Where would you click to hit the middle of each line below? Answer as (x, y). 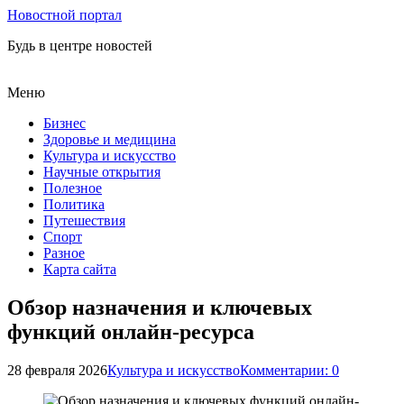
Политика (74, 204)
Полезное (73, 188)
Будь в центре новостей (80, 46)
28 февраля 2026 (57, 370)
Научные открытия (102, 172)
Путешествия (84, 220)
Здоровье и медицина (110, 139)
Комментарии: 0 (289, 370)
